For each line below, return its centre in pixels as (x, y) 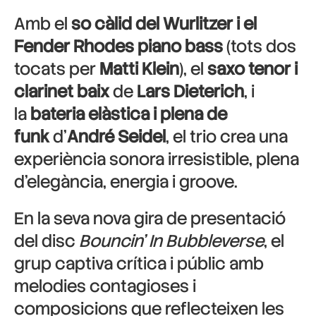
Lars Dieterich (190, 91)
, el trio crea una (227, 136)
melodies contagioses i (105, 286)
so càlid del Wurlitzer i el (164, 24)
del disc (47, 241)
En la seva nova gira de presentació (150, 218)
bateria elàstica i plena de (129, 114)
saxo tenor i (253, 69)
